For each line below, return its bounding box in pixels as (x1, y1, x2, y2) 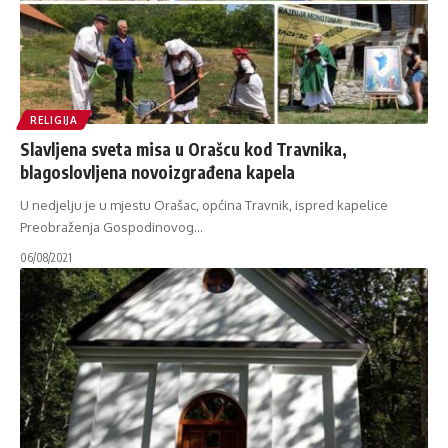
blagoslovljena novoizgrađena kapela (20, 161, 295, 184)
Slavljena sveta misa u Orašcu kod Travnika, (20, 138, 347, 161)
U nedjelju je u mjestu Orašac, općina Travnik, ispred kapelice (20, 197, 388, 214)
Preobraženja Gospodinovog (20, 219, 194, 236)
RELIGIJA (30, 114, 78, 127)
